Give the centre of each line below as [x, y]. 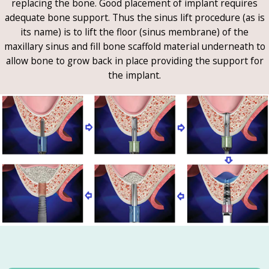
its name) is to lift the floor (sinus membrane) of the [134, 32]
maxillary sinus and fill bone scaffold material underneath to [134, 46]
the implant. [134, 75]
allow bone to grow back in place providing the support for [134, 60]
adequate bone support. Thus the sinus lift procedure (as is [134, 17]
